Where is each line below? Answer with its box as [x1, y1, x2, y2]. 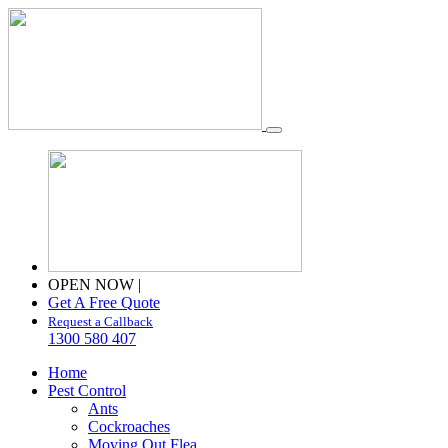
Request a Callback [48, 314, 153, 329]
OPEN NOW [48, 276, 138, 293]
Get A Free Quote [48, 294, 160, 311]
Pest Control [48, 382, 126, 399]
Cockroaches [88, 418, 170, 435]
